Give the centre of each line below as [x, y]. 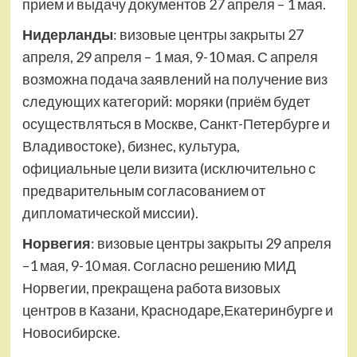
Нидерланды [67, 35]
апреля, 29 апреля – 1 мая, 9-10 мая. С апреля [170, 57]
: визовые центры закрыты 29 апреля [211, 243]
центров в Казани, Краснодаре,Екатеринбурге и [177, 310]
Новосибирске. [71, 333]
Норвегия [56, 243]
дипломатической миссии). [110, 213]
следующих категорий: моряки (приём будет [166, 102]
